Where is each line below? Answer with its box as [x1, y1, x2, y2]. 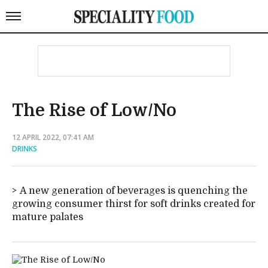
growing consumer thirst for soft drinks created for [12, 199, 255, 209]
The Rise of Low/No [12, 101, 176, 120]
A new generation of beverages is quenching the [20, 185, 248, 196]
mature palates [12, 212, 83, 223]
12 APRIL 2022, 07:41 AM [12, 132, 94, 142]
